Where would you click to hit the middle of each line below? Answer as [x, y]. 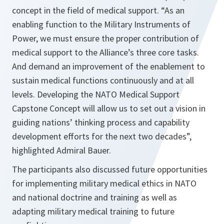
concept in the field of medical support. [85, 10]
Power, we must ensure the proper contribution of [105, 38]
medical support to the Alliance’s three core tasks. [105, 52]
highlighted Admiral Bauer [60, 150]
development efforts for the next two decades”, [102, 136]
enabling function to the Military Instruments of [101, 24]
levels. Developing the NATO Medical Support [96, 94]
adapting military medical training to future [93, 211]
